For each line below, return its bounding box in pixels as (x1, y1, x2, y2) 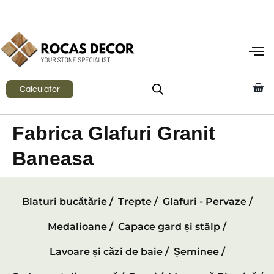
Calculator (20, 85, 60, 94)
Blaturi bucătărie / (21, 196, 113, 208)
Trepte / (117, 196, 158, 208)
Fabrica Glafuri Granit (12, 122, 215, 145)
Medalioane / (48, 221, 113, 233)
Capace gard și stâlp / (118, 221, 226, 233)
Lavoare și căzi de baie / (49, 246, 169, 258)
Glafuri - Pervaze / (162, 196, 253, 208)
